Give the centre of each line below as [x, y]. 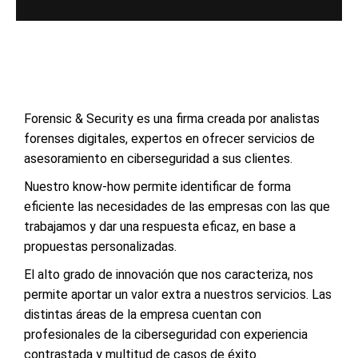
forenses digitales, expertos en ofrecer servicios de [169, 138]
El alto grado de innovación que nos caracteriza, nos [169, 274]
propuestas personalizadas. [100, 246]
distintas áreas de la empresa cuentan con [143, 314]
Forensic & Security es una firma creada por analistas [172, 118]
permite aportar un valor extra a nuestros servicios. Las [178, 294]
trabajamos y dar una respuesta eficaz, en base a [160, 226]
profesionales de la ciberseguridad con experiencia [166, 334]
